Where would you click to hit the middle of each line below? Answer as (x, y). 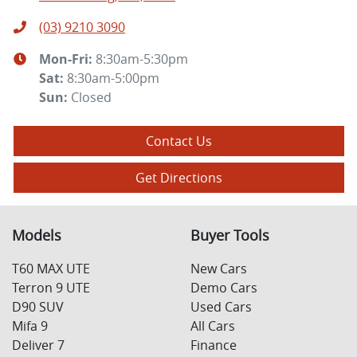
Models (37, 236)
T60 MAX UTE (51, 269)
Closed (91, 98)
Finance (214, 345)
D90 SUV (38, 307)
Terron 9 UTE (51, 288)
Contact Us (179, 141)
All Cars (213, 326)
